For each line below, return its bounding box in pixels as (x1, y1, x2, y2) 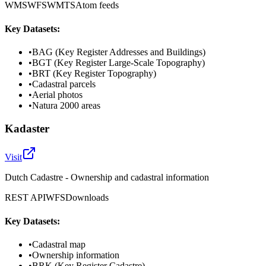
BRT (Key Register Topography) (32, 68, 156, 78)
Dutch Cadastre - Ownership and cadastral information (5, 172, 209, 183)
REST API (5, 192, 46, 203)
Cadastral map (32, 239, 85, 249)
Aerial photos (32, 89, 83, 100)
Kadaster (5, 122, 49, 135)
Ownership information (32, 249, 119, 260)
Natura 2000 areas (32, 100, 100, 110)
